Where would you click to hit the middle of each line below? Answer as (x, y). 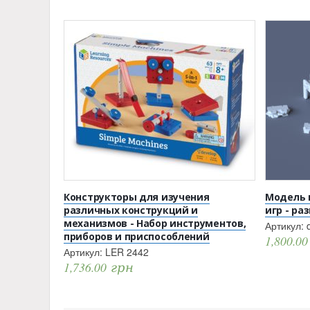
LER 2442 (127, 252)
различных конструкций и (131, 210)
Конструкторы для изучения (137, 197)
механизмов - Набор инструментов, (155, 224)
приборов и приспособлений (137, 237)
